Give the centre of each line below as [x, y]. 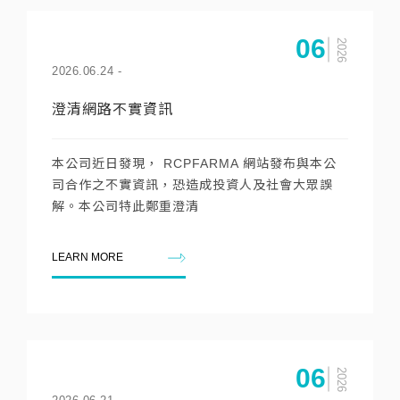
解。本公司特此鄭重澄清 [125, 206]
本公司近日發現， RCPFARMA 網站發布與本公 [194, 163]
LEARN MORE [87, 257]
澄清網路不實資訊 [112, 109]
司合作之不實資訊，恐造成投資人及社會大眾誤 [192, 185]
